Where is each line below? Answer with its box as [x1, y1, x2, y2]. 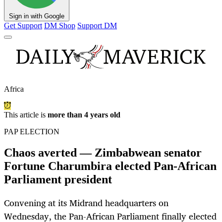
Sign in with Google [9, 12, 64, 20]
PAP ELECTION [4, 127, 59, 136]
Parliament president [4, 173, 112, 186]
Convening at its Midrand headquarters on [4, 195, 168, 211]
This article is [4, 111, 48, 119]
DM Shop [44, 21, 75, 30]
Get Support [4, 21, 42, 30]
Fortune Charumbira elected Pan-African [4, 160, 217, 173]
